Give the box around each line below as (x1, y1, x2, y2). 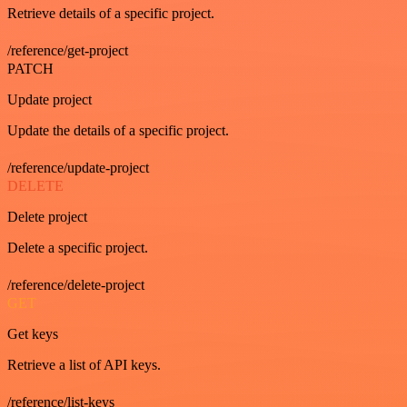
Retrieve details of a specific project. (7, 5, 214, 21)
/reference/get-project (7, 43, 128, 58)
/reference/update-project (7, 160, 149, 175)
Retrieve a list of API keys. (7, 357, 161, 372)
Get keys (7, 326, 58, 342)
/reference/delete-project (7, 277, 144, 293)
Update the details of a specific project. (7, 123, 229, 138)
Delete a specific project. (7, 240, 148, 255)
